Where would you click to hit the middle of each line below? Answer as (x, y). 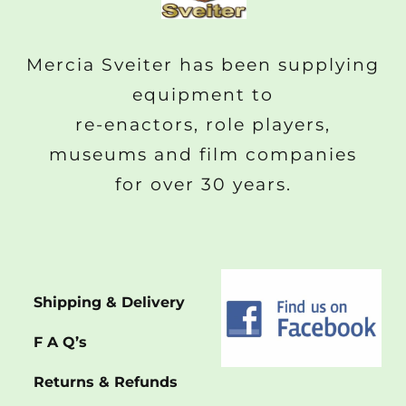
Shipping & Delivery (109, 303)
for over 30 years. (203, 184)
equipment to (203, 94)
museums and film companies (203, 154)
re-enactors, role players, (203, 124)
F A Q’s (60, 343)
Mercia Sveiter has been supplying (203, 64)
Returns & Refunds (105, 382)
